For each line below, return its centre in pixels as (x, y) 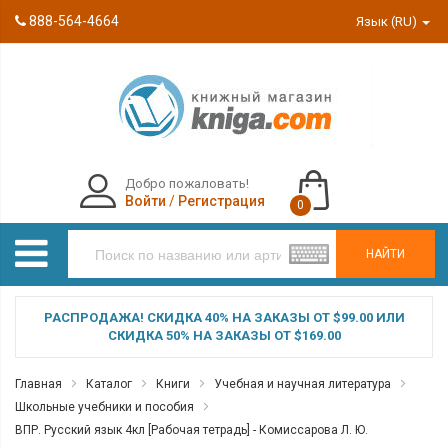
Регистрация (221, 201)
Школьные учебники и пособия (104, 407)
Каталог (109, 384)
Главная (38, 384)
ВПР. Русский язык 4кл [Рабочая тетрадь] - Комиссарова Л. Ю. (191, 430)
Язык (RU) (388, 21)
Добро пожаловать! (186, 183)
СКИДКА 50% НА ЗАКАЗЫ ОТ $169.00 (224, 335)
